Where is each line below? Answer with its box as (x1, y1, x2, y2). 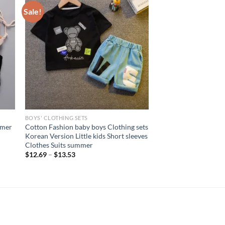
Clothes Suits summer (25, 141, 93, 150)
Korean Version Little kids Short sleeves (25, 132, 148, 141)
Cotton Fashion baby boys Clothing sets (25, 123, 148, 132)
